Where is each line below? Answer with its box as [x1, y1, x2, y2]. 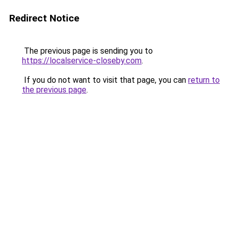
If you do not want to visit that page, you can [22, 75, 188, 85]
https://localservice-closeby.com [22, 56, 142, 65]
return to [188, 75, 220, 85]
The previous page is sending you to [22, 46, 153, 56]
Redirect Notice [9, 12, 79, 24]
